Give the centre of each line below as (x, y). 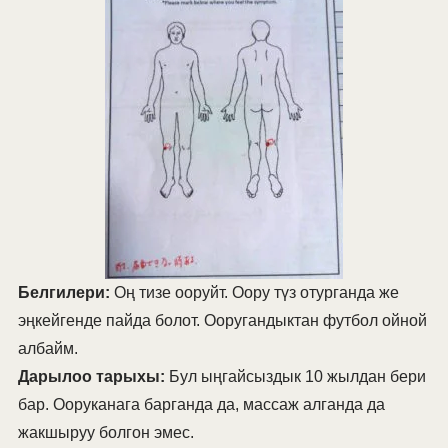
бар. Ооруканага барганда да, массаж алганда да (201, 405)
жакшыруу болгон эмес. (105, 433)
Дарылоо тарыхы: (91, 377)
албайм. (47, 349)
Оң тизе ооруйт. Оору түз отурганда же (254, 293)
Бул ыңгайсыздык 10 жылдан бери (295, 377)
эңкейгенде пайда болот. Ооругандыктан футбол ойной (222, 321)
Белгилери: (63, 293)
